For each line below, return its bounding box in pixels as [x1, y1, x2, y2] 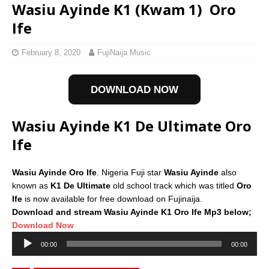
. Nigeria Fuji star [97, 168, 164, 178]
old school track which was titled [113, 181, 237, 191]
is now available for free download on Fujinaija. [22, 194, 202, 204]
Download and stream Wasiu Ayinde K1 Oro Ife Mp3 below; [12, 207, 252, 217]
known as [12, 181, 50, 191]
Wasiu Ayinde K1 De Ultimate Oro [12, 116, 252, 136]
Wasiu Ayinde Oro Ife [12, 168, 97, 178]
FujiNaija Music [97, 48, 151, 58]
